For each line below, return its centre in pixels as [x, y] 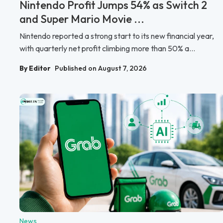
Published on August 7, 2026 [101, 68]
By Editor [35, 68]
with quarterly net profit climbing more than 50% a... [107, 49]
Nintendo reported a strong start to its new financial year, [117, 36]
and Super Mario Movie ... [82, 19]
